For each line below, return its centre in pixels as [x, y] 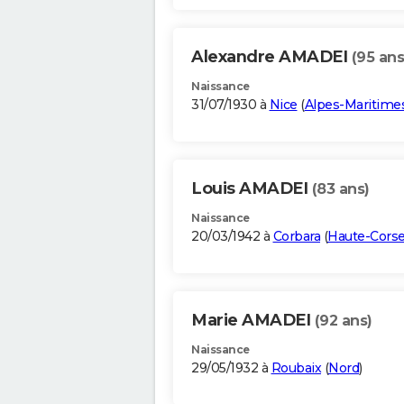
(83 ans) [340, 189]
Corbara [296, 237]
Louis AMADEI [252, 189]
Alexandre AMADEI [271, 57]
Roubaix [296, 368]
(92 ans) [343, 321]
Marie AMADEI [253, 321]
